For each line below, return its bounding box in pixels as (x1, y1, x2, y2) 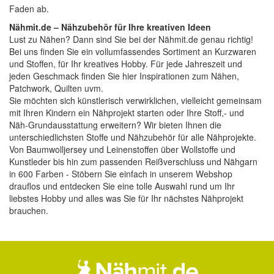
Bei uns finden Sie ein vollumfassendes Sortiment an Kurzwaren (9, 45, 256, 58)
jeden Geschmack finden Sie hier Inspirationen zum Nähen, (9, 70, 239, 83)
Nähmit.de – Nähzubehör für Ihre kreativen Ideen (9, 21, 211, 34)
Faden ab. (9, 2, 49, 15)
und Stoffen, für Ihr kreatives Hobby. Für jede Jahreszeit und (9, 57, 242, 70)
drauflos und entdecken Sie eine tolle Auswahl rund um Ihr (9, 180, 235, 193)
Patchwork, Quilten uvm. (9, 82, 103, 95)
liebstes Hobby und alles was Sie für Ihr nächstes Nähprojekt (9, 192, 243, 205)
